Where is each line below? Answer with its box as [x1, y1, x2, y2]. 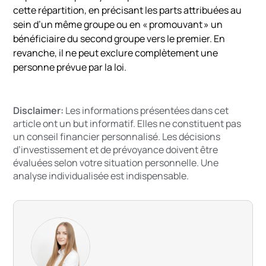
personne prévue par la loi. [13, 60, 127, 74]
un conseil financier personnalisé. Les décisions [13, 129, 221, 143]
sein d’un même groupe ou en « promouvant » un [13, 17, 223, 31]
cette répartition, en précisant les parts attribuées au [13, 3, 242, 17]
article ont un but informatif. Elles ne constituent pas [13, 116, 242, 130]
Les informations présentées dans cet [64, 103, 229, 117]
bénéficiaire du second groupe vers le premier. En [13, 31, 226, 45]
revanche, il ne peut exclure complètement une [13, 46, 218, 59]
